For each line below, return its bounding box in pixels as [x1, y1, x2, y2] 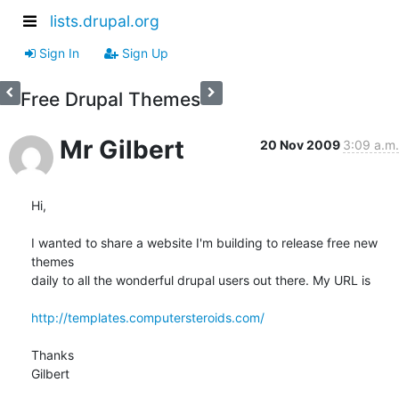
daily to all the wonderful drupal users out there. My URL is [31, 272, 370, 288]
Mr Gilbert [60, 134, 184, 165]
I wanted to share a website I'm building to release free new [31, 234, 378, 250]
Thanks [31, 346, 74, 362]
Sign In [36, 45, 79, 61]
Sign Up [118, 45, 168, 61]
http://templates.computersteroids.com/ [31, 309, 265, 325]
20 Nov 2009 [260, 136, 343, 152]
